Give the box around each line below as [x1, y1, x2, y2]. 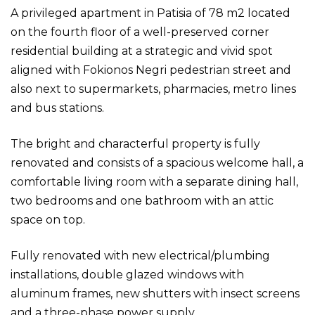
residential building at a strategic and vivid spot [11, 44, 273, 58]
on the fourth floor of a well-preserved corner [11, 25, 269, 39]
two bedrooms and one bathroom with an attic [11, 194, 274, 207]
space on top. [11, 213, 85, 226]
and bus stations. [11, 101, 104, 115]
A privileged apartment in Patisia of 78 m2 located [11, 6, 290, 20]
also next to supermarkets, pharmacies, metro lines [11, 82, 296, 96]
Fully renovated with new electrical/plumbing [11, 249, 270, 262]
